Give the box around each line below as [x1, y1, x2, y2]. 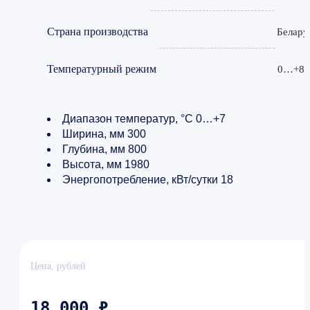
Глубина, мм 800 [62, 143, 147, 155]
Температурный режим [47, 62, 156, 75]
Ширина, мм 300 [62, 127, 146, 140]
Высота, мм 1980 [62, 158, 149, 170]
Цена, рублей [30, 260, 86, 271]
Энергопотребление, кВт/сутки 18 [62, 173, 233, 185]
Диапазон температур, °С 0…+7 [62, 112, 226, 125]
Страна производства [47, 25, 148, 37]
